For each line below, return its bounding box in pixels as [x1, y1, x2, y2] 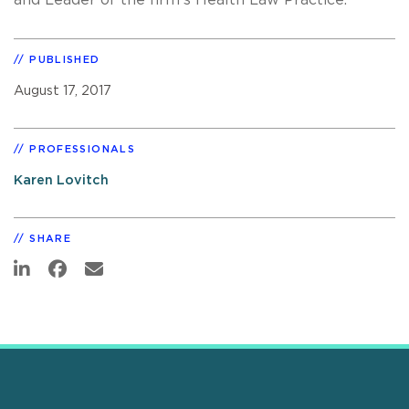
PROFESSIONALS [29, 143, 135, 154]
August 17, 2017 [14, 83, 111, 98]
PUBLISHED [29, 54, 100, 65]
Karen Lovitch [14, 173, 109, 187]
